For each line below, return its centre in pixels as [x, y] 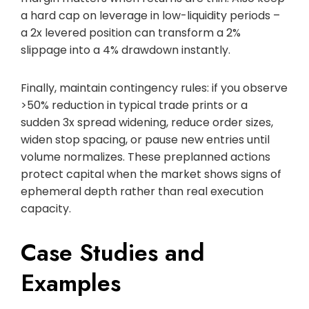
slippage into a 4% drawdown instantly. [126, 50]
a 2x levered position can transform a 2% [131, 32]
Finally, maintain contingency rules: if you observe [154, 88]
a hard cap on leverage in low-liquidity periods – [150, 15]
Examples [71, 283]
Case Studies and [113, 252]
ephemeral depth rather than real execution [142, 191]
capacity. [46, 208]
